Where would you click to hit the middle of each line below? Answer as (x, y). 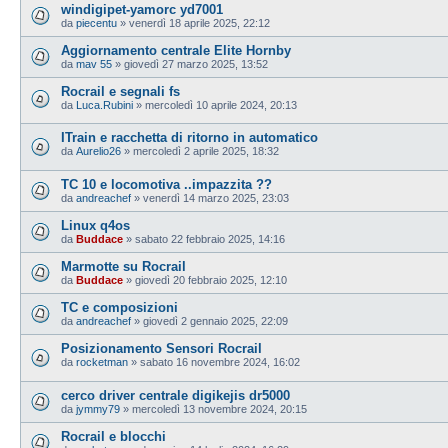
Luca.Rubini (104, 104)
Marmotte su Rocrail (123, 266)
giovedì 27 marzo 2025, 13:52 (196, 63)
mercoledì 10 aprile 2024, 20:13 (221, 104)
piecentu (96, 22)
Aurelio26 (98, 151)
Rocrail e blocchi (113, 436)
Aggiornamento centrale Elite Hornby (176, 50)
